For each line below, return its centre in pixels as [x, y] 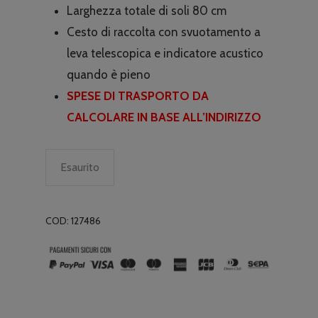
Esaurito [80, 167]
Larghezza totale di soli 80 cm [147, 10]
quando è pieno [109, 74]
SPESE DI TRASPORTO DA [138, 95]
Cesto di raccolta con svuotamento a [164, 32]
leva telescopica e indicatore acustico [165, 53]
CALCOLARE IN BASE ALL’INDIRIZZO [164, 117]
